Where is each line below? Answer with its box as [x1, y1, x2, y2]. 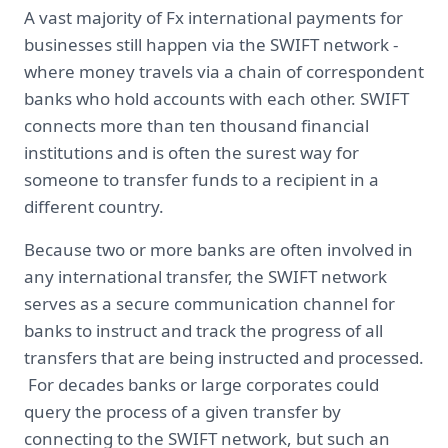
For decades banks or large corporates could [24, 373, 379, 396]
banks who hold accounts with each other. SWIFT [24, 87, 409, 110]
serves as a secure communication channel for [24, 292, 395, 315]
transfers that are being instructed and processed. [24, 346, 424, 369]
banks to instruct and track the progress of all [24, 319, 383, 342]
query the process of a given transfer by [24, 400, 341, 423]
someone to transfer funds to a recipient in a [24, 168, 379, 191]
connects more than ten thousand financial [24, 114, 369, 137]
